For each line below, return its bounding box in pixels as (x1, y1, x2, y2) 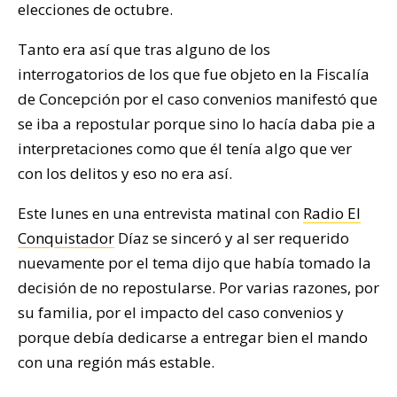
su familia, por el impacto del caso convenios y (18, 301, 344, 323)
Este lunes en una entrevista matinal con (18, 202, 303, 223)
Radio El (303, 202, 361, 223)
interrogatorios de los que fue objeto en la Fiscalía (18, 63, 370, 84)
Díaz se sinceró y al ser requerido (114, 227, 349, 248)
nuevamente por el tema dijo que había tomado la (18, 252, 371, 273)
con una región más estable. (18, 351, 214, 372)
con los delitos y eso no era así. (18, 162, 232, 183)
